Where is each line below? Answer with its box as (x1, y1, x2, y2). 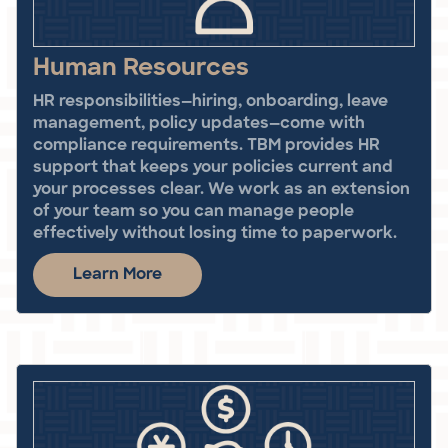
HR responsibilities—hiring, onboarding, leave (33, 93, 388, 110)
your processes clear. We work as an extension (33, 181, 410, 198)
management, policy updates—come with (33, 115, 365, 132)
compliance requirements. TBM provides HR (33, 137, 380, 154)
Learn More (73, 266, 162, 283)
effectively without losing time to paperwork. (33, 225, 397, 242)
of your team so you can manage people (33, 203, 354, 220)
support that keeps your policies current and (33, 159, 393, 176)
